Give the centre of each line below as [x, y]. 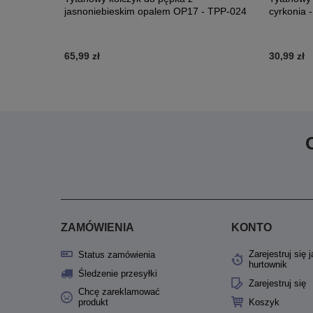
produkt [93, 303]
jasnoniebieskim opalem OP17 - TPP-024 [155, 11]
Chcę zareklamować [119, 292]
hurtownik [268, 264]
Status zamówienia [117, 255]
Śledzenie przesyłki [118, 274]
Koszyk [264, 303]
